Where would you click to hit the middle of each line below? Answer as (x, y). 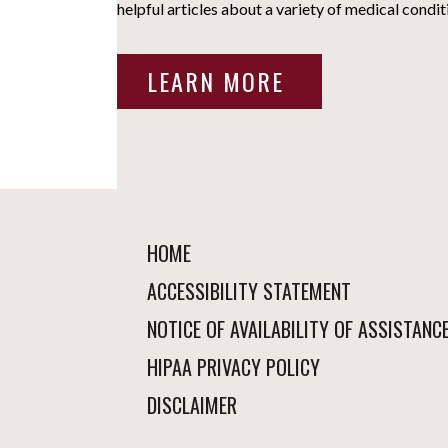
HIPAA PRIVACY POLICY (233, 366)
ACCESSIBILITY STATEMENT (249, 290)
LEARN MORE (219, 80)
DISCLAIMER (192, 404)
